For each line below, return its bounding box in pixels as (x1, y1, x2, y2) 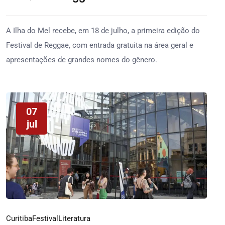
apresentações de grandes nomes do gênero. (6, 55, 157, 64)
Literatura (58, 213, 90, 223)
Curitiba (6, 213, 32, 223)
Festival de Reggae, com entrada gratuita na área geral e (6, 41, 193, 50)
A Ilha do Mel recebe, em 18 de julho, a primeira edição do (6, 26, 200, 35)
